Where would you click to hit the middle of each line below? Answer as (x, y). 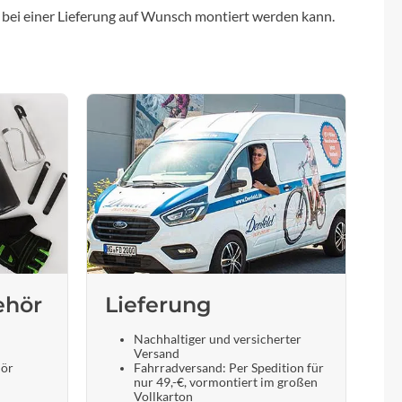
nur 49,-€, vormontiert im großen (226, 382)
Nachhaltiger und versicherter (218, 339)
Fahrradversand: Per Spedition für (229, 367)
